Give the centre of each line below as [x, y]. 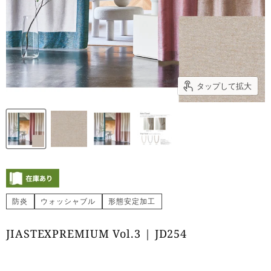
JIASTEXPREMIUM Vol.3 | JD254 [97, 234]
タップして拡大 [224, 86]
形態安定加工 [132, 202]
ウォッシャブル [68, 202]
